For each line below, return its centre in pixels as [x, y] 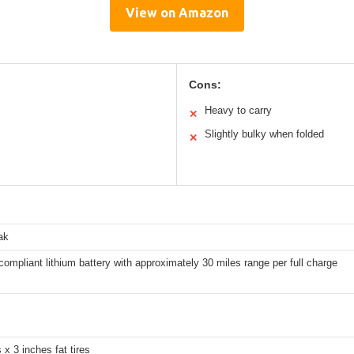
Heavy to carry [238, 110]
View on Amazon [177, 12]
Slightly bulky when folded [264, 134]
